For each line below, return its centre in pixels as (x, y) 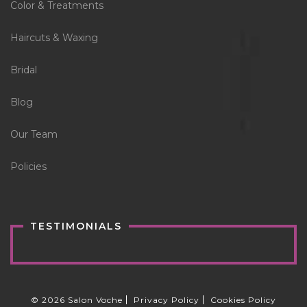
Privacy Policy (167, 299)
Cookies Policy (243, 299)
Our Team (34, 134)
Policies (28, 166)
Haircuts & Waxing (54, 37)
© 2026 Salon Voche (77, 299)
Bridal (24, 70)
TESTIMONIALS (76, 226)
